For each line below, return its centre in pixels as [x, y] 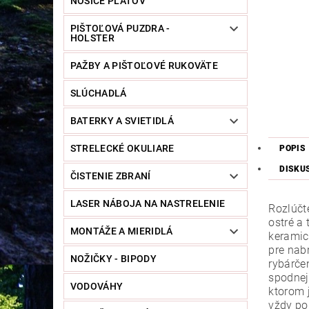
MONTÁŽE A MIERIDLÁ [121, 231]
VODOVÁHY [97, 287]
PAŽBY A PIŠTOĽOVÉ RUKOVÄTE [144, 66]
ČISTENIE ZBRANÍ [110, 176]
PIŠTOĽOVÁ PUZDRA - [120, 29]
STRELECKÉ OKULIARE [122, 149]
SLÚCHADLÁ [98, 93]
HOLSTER [92, 38]
